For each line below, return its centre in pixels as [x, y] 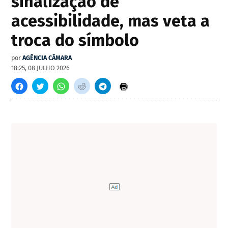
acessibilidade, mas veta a [111, 21]
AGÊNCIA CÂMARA [47, 58]
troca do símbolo [75, 40]
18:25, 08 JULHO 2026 [41, 68]
